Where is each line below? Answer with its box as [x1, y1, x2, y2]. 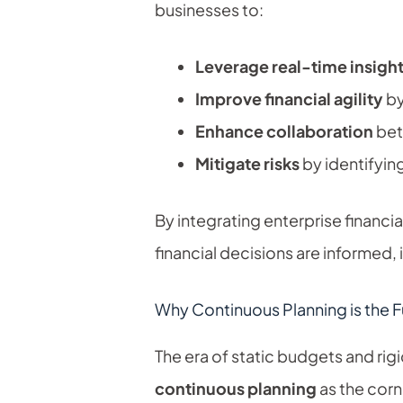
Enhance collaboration [195, 121, 373, 142]
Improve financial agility [195, 88, 383, 110]
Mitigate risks [195, 153, 300, 175]
